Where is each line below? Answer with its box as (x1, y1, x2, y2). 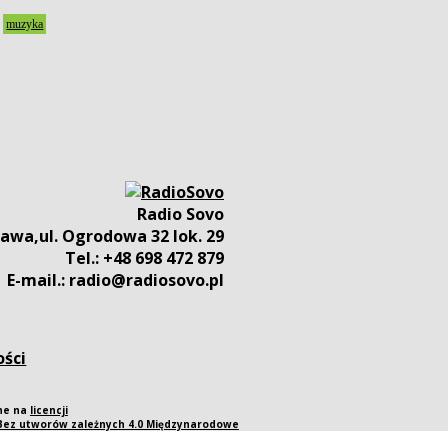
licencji (29, 403, 68, 417)
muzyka (6, 16, 44, 31)
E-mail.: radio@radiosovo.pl (7, 269, 224, 291)
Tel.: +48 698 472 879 (65, 247, 224, 269)
